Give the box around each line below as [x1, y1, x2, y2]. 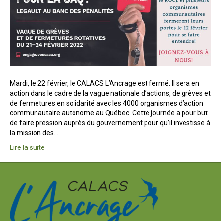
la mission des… [10, 129, 58, 137]
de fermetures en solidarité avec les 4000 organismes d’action [10, 99, 203, 108]
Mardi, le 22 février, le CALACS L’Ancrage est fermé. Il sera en [10, 79, 199, 88]
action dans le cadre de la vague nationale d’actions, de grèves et [10, 89, 211, 98]
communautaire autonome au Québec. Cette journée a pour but [10, 109, 208, 117]
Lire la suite [10, 144, 45, 152]
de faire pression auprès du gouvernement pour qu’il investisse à [10, 119, 210, 127]
